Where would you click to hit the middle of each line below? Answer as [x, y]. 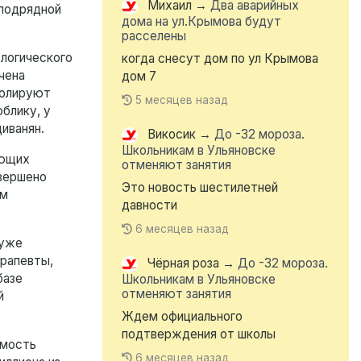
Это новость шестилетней [200, 188]
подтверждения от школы [199, 334]
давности [149, 205]
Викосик [172, 135]
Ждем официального [182, 317]
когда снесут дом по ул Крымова [220, 59]
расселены [154, 36]
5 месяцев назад [182, 100]
